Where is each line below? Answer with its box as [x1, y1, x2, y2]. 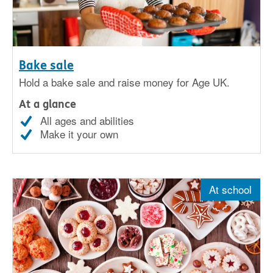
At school [209, 182, 252, 197]
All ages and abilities [40, 113, 134, 129]
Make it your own [40, 126, 118, 142]
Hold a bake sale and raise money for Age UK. [19, 74, 230, 90]
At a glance [19, 97, 76, 112]
